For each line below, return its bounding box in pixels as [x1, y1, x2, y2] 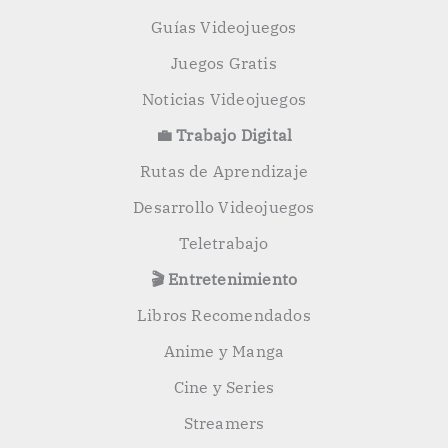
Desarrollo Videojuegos [133, 197, 315, 218]
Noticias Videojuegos [142, 89, 306, 110]
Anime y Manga [163, 341, 285, 362]
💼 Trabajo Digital [155, 125, 293, 146]
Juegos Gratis [171, 53, 277, 74]
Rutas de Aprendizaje [140, 161, 308, 182]
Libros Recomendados [137, 305, 311, 326]
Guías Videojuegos [151, 17, 297, 38]
